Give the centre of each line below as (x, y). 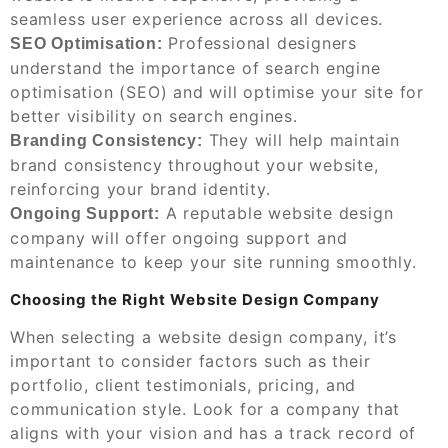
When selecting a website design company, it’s (203, 336)
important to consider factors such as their (190, 360)
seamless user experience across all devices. (197, 18)
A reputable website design (276, 212)
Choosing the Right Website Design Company (195, 299)
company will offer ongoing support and (179, 237)
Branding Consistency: (106, 140)
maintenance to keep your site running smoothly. (213, 261)
